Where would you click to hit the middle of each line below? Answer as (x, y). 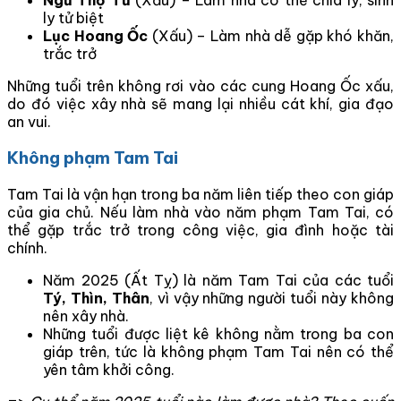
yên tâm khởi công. (109, 370)
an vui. (29, 121)
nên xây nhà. (86, 316)
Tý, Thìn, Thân (96, 299)
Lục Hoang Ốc (96, 35)
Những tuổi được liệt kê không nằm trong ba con (218, 334)
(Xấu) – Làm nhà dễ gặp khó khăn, (271, 35)
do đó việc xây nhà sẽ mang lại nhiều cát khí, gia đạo (200, 103)
